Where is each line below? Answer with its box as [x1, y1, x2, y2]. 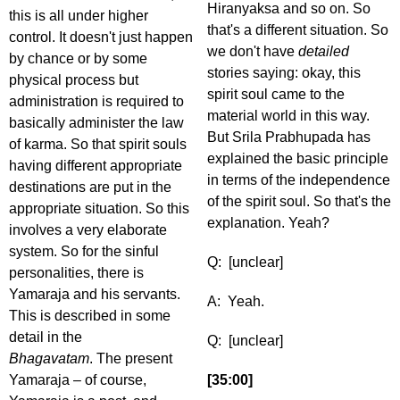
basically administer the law [9, 115, 184, 131]
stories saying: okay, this [207, 65, 361, 81]
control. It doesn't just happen [9, 29, 193, 46]
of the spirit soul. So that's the [207, 194, 391, 210]
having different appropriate [9, 158, 182, 174]
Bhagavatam [9, 351, 89, 367]
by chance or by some [9, 51, 147, 67]
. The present [89, 351, 172, 367]
